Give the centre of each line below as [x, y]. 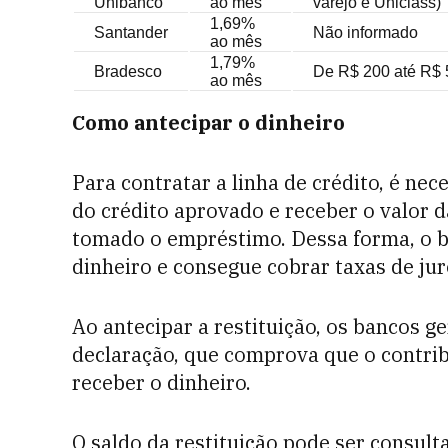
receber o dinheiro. [161, 382]
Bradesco [128, 71]
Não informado [365, 32]
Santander [131, 32]
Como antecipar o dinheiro [208, 122]
